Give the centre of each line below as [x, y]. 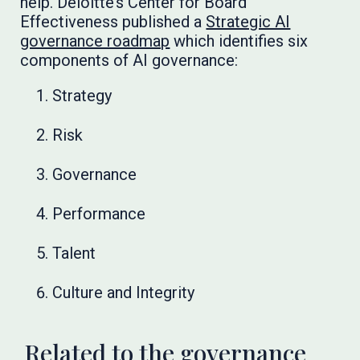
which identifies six [239, 41]
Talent [74, 253]
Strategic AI [248, 22]
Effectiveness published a [113, 22]
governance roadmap [95, 41]
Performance [99, 214]
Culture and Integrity [124, 292]
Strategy [82, 96]
